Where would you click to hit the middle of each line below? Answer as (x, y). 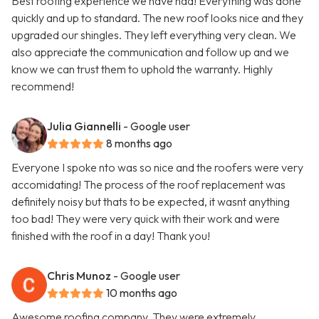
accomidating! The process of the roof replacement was (148, 185)
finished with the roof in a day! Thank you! (111, 236)
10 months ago (142, 293)
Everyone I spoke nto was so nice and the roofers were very (157, 168)
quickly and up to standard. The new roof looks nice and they (157, 18)
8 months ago (139, 143)
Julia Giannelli (84, 126)
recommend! (43, 87)
